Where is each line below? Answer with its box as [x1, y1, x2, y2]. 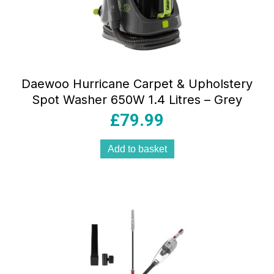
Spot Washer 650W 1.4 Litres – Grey [32, 92, 242, 108]
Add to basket [107, 144, 167, 155]
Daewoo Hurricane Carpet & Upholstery [21, 76, 253, 92]
